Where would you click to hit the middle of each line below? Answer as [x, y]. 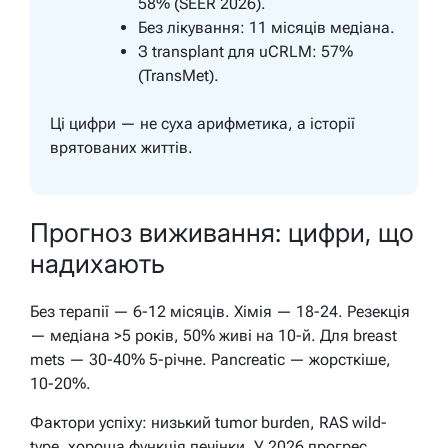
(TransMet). [178, 76]
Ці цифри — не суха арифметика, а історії [202, 124]
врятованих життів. [121, 148]
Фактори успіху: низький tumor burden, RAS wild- [208, 423]
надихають [97, 263]
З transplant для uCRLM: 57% [245, 52]
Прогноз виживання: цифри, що [222, 232]
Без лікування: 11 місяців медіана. [266, 28]
